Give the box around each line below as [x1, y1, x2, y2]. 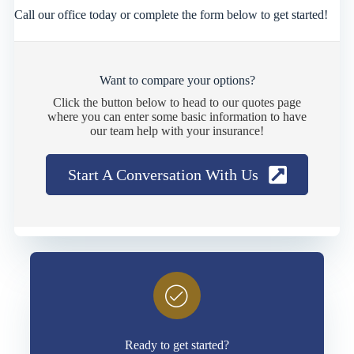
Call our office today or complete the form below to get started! [13, 7, 328, 21]
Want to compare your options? [99, 73, 255, 87]
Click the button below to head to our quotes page [53, 95, 301, 109]
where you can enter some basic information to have [47, 109, 307, 123]
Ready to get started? [125, 337, 229, 352]
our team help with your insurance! [90, 123, 264, 137]
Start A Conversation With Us [67, 165, 258, 183]
